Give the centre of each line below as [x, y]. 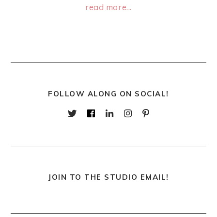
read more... [108, 7]
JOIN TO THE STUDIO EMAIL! [108, 177]
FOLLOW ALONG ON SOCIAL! [108, 94]
